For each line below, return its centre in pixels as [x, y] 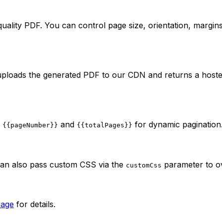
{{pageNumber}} [30, 125]
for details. [35, 204]
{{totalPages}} [105, 125]
